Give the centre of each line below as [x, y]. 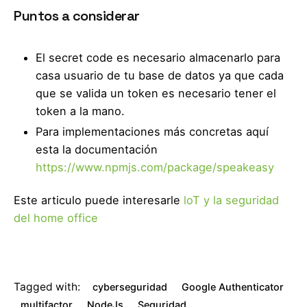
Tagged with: [47, 287]
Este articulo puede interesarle [99, 200]
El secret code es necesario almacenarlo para [158, 58]
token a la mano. [80, 111]
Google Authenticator [233, 287]
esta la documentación [97, 150]
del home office [56, 218]
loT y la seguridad [231, 200]
